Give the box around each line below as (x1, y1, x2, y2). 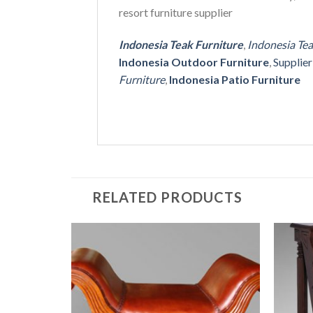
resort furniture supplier (118, 6, 233, 20)
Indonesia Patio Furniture (168, 72, 300, 86)
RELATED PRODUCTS (92, 188, 242, 205)
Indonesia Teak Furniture (118, 37, 243, 51)
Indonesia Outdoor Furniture (118, 54, 269, 68)
